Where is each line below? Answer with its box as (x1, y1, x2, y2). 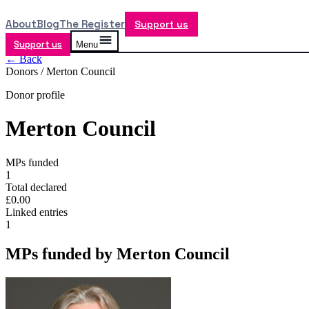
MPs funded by (6, 244, 117, 263)
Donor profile (6, 89, 65, 101)
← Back (6, 53, 42, 65)
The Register (59, 17, 125, 30)
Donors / (6, 66, 46, 77)
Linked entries (6, 206, 68, 218)
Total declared (6, 181, 67, 193)
